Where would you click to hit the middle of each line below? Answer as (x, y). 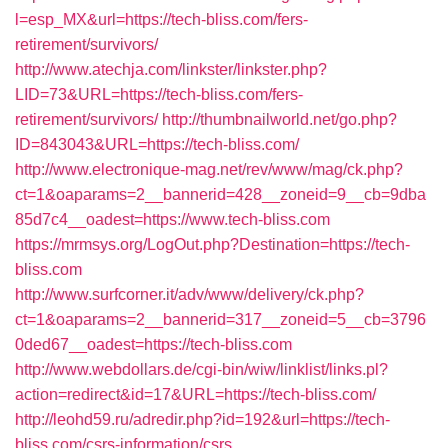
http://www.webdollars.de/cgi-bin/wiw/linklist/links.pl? (201, 369)
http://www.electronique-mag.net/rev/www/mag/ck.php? (209, 169)
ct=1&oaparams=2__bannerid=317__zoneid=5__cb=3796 (220, 319)
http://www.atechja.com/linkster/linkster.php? (171, 69)
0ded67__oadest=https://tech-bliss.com (153, 344)
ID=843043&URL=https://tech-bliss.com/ (157, 144)
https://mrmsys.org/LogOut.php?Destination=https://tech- (212, 244)
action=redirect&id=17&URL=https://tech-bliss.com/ (195, 394)
